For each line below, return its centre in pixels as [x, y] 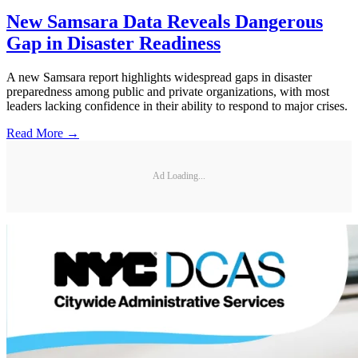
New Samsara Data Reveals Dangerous [165, 22]
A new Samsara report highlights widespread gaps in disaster [159, 77]
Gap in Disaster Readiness [113, 44]
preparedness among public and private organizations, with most [168, 91]
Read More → [43, 133]
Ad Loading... [179, 176]
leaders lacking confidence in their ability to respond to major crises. [177, 105]
